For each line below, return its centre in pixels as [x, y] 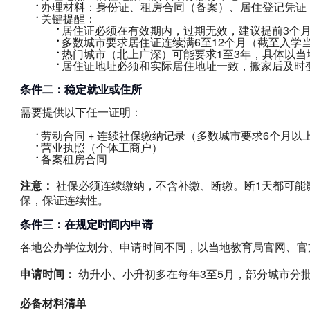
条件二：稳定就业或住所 [81, 89]
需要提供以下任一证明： [81, 111]
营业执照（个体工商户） [101, 147]
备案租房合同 [74, 158]
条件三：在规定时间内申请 [86, 224]
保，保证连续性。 [64, 199]
